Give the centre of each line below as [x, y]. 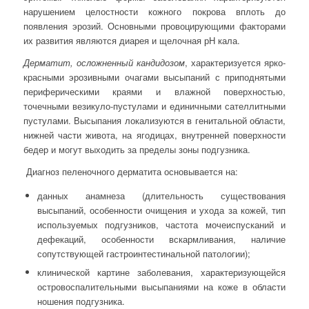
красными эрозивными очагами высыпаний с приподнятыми [154, 77]
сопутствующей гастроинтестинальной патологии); [143, 254]
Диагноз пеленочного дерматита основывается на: [132, 172]
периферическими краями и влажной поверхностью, [154, 92]
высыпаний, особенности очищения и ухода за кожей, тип [161, 210]
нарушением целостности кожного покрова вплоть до [154, 12]
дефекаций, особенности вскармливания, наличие [161, 239]
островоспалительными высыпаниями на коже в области [161, 287]
